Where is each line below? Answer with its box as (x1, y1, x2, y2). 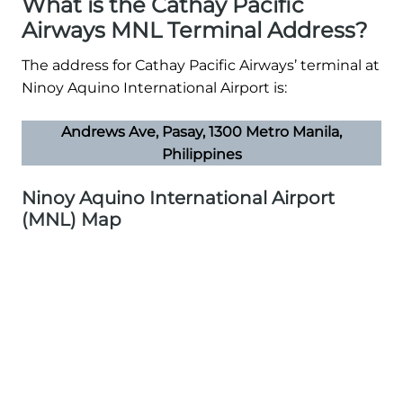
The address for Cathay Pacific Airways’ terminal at (22, 57, 380, 75)
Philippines (161, 146, 242, 164)
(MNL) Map (22, 209, 121, 231)
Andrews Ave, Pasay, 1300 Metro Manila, (61, 123, 342, 141)
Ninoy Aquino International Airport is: (22, 79, 287, 97)
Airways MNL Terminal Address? (22, 17, 368, 44)
